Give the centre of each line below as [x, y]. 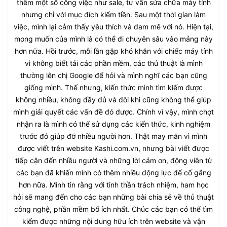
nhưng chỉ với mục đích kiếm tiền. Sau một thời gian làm [113, 14]
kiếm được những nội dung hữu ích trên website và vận [113, 221]
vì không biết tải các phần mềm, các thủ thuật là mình [113, 63]
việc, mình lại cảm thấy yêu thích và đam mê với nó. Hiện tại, [113, 26]
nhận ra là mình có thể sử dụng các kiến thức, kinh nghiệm [113, 124]
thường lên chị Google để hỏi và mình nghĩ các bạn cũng [113, 75]
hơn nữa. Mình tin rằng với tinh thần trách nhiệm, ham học [113, 184]
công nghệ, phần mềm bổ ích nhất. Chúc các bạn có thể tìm [113, 209]
